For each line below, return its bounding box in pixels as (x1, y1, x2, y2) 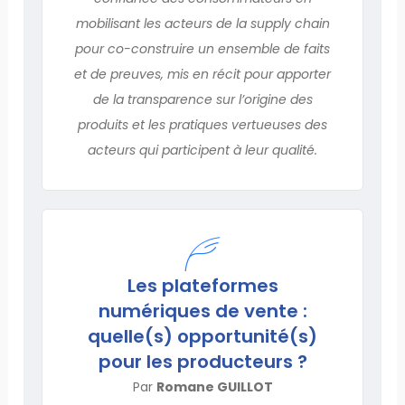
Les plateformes (127, 272, 278, 298)
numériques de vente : (98, 297, 307, 324)
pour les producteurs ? (98, 348, 307, 374)
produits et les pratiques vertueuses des (78, 115, 327, 134)
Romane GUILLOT (155, 377, 273, 396)
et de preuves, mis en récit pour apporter (74, 64, 331, 83)
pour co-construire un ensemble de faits (75, 39, 330, 58)
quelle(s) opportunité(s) (88, 323, 317, 349)
